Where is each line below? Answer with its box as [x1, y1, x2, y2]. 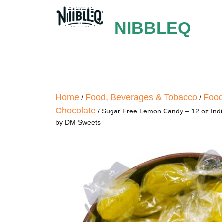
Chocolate [55, 106, 96, 115]
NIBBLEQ [114, 18, 191, 37]
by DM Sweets [55, 118, 101, 126]
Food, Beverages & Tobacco [85, 92, 197, 102]
